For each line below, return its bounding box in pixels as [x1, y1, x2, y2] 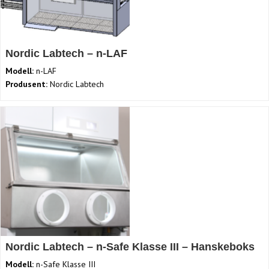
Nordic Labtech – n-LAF [5, 47, 127, 60]
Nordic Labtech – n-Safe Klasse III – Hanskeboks [5, 241, 255, 253]
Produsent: [5, 79, 47, 90]
